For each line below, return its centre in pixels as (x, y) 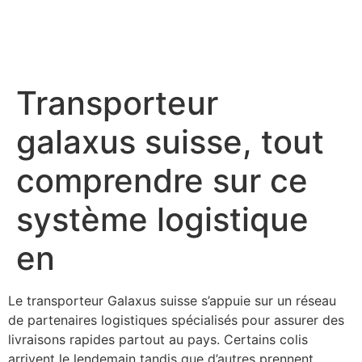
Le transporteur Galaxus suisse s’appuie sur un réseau (172, 301)
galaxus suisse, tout (170, 142)
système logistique (162, 220)
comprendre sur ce (162, 181)
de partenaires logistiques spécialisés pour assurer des (176, 320)
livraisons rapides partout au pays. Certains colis (158, 340)
